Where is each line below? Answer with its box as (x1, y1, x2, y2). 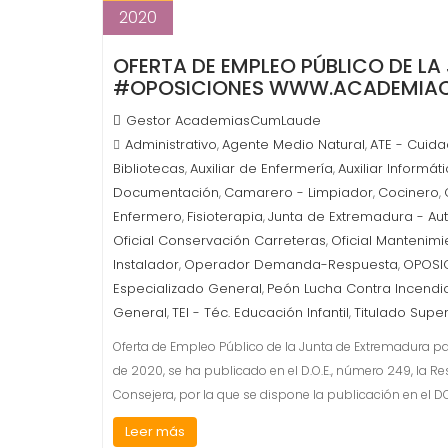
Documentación (113, 183, 219, 202)
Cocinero (378, 183, 439, 202)
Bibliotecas (113, 159, 185, 178)
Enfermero (113, 207, 182, 226)
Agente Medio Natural (222, 135, 365, 154)
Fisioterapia (187, 207, 263, 226)
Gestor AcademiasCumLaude (126, 111, 321, 130)
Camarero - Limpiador (224, 183, 373, 202)
